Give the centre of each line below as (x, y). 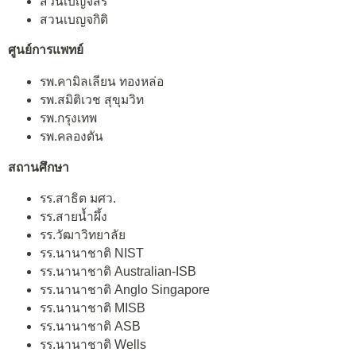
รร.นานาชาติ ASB (90, 327)
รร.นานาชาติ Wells (93, 345)
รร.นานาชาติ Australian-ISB (118, 272)
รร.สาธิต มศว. (78, 199)
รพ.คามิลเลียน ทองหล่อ (102, 82)
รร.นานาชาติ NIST (92, 253)
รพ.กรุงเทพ (68, 118)
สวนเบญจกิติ (74, 19)
